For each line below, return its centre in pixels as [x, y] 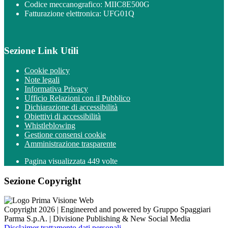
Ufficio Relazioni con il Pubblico [77, 98]
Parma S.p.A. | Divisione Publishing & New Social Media [97, 219]
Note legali [42, 79]
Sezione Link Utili [41, 51]
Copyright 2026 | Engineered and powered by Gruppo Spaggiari [107, 210]
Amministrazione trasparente [70, 144]
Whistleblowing [50, 125]
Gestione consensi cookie [65, 134]
